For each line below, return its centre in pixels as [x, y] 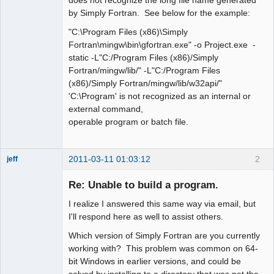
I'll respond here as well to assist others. [146, 216]
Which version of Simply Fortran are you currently [164, 236]
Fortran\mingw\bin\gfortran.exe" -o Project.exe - [162, 44]
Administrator [29, 170]
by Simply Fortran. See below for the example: [159, 13]
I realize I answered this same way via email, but [162, 203]
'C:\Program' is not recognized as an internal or [160, 96]
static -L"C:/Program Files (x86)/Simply [143, 57]
